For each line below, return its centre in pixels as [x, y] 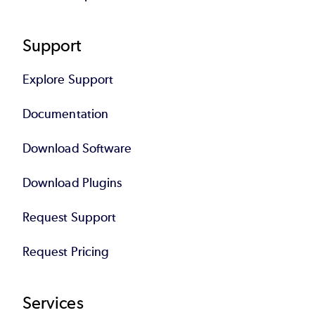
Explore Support [68, 79]
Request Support [70, 217]
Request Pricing [66, 251]
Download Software [77, 148]
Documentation [66, 114]
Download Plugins [72, 182]
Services [53, 302]
